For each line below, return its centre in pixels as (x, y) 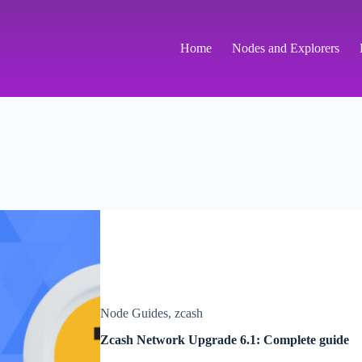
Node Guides (134, 313)
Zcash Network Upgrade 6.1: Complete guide (224, 339)
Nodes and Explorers (285, 48)
